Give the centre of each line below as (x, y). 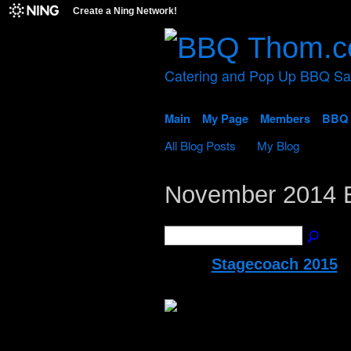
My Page (225, 118)
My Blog (279, 145)
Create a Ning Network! (125, 11)
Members (285, 118)
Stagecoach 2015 (274, 264)
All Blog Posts (200, 145)
